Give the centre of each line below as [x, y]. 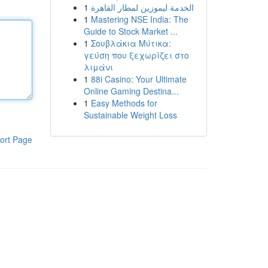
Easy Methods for [124, 103]
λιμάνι [98, 67]
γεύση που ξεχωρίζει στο [136, 55]
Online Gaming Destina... [131, 91]
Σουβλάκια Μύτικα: [131, 43]
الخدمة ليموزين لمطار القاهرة [142, 7]
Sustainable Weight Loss [130, 115]
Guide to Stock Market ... [130, 31]
